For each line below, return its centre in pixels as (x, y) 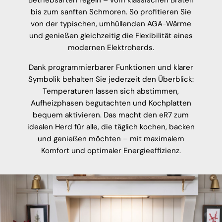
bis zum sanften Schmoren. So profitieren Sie (111, 12)
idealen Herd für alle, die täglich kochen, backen (111, 127)
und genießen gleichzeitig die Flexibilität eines (111, 35)
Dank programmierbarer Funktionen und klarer (111, 67)
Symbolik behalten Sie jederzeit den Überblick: (111, 79)
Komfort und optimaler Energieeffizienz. (111, 150)
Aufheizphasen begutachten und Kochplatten (111, 103)
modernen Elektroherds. (111, 47)
